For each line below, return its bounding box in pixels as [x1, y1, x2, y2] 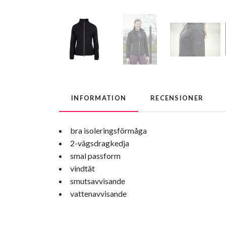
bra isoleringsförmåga [70, 126, 147, 136]
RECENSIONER [150, 94, 204, 102]
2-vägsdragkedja [70, 138, 129, 148]
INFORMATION [71, 94, 127, 102]
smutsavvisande [70, 176, 125, 186]
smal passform [70, 151, 121, 161]
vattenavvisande [70, 189, 127, 199]
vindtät [70, 163, 95, 174]
